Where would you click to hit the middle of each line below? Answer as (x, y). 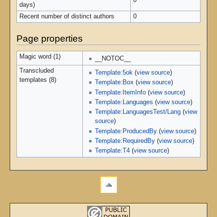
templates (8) (38, 80)
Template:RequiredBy (125, 141)
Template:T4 (113, 151)
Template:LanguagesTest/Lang (138, 112)
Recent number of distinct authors (67, 17)
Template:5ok (114, 73)
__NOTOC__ (113, 59)
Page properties (49, 38)
